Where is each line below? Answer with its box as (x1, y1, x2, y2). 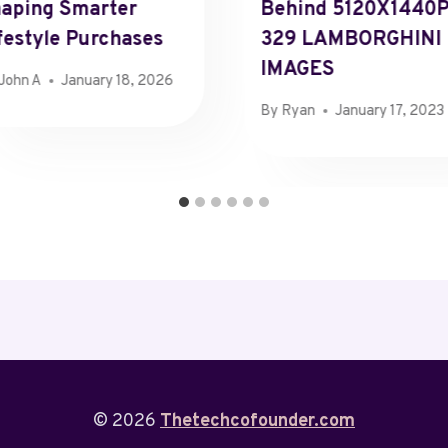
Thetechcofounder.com (159, 410, 355, 433)
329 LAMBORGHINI (260, 27, 441, 54)
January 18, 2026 (61, 71, 174, 91)
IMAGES (260, 57, 334, 84)
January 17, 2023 (335, 101, 445, 121)
